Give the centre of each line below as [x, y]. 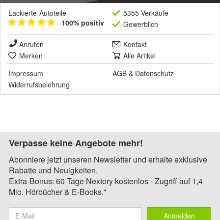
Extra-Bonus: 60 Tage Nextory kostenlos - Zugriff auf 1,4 [106, 181]
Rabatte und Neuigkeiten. [53, 170]
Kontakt [135, 44]
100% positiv [83, 22]
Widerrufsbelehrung [39, 84]
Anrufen [31, 44]
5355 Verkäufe [146, 13]
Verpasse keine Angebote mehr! [76, 143]
